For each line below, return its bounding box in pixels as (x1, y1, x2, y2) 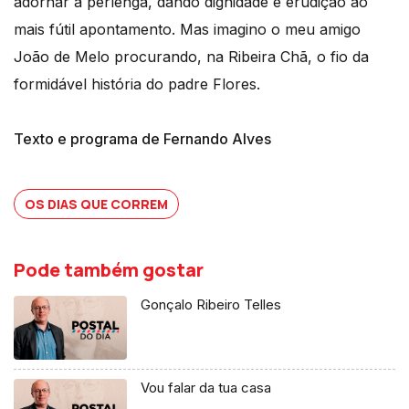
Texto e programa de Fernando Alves (14, 129, 271, 148)
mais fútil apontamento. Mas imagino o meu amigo (14, 19, 361, 38)
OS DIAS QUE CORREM (25, 194, 168, 213)
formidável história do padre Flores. (14, 74, 260, 93)
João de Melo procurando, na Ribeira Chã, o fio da (14, 47, 369, 66)
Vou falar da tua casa (141, 378, 272, 396)
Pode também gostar (14, 257, 204, 282)
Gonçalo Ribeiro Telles (141, 295, 282, 313)
